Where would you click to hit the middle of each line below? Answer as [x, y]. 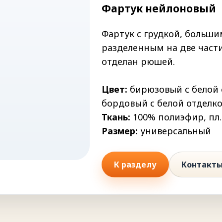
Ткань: [117, 117]
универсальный [175, 131]
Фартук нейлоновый [159, 8]
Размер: [120, 131]
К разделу [136, 165]
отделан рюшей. [139, 62]
